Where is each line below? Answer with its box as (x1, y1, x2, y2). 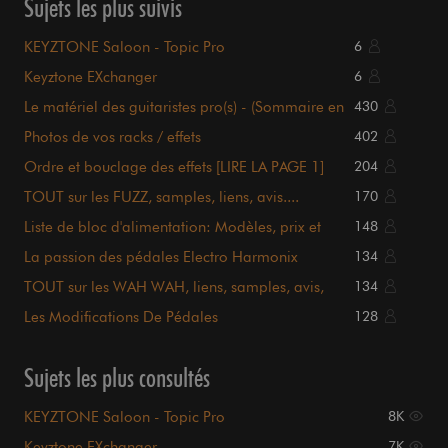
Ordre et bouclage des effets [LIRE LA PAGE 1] (24, 158, 324, 177)
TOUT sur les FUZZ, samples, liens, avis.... (24, 188, 299, 207)
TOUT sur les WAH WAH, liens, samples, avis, (24, 278, 324, 297)
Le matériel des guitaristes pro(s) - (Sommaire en (24, 98, 344, 117)
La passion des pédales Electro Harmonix (24, 248, 298, 267)
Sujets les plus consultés (24, 362, 210, 394)
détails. (24, 236, 72, 255)
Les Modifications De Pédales (24, 308, 218, 327)
